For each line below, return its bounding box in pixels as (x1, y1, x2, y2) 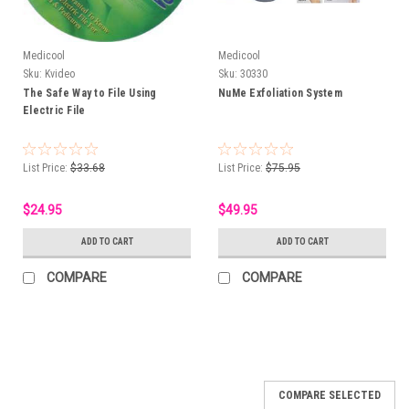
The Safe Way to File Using (23, 86, 157, 100)
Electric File (23, 103, 86, 117)
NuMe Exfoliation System (218, 86, 342, 100)
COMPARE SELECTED (278, 388, 381, 402)
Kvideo (45, 67, 75, 80)
